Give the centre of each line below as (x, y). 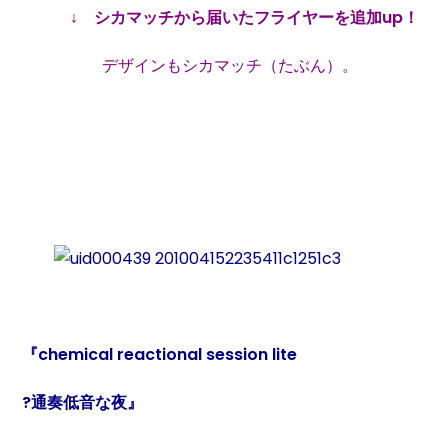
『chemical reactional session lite (160, 354)
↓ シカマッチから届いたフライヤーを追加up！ (245, 17)
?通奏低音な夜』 (83, 402)
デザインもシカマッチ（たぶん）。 (190, 65)
